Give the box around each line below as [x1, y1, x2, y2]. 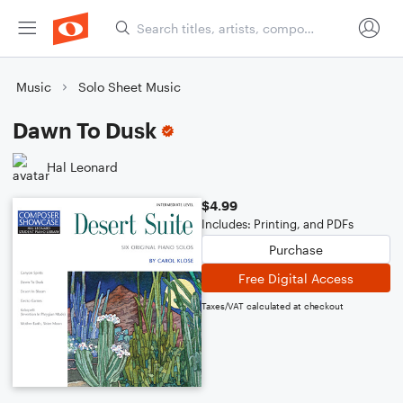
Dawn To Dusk [13, 117, 157, 143]
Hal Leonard [47, 158, 118, 175]
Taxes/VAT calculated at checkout [201, 300, 344, 311]
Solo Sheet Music [78, 79, 181, 94]
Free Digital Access [238, 270, 354, 286]
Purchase [269, 241, 323, 257]
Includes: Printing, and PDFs [201, 217, 354, 231]
